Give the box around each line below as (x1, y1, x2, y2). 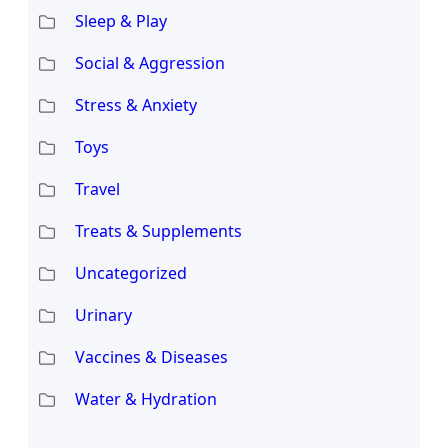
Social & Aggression (74, 51, 225, 74)
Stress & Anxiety (74, 93, 197, 116)
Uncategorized (74, 261, 187, 284)
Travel (74, 177, 120, 200)
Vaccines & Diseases (74, 345, 228, 368)
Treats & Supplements (74, 219, 242, 242)
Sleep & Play (74, 9, 167, 32)
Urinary (74, 303, 132, 326)
